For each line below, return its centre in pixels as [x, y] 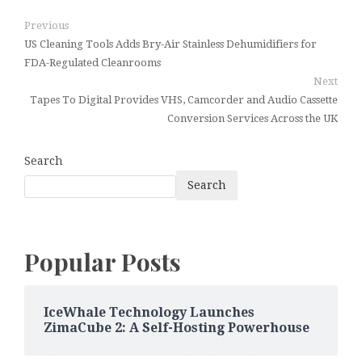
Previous [46, 26]
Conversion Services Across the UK [253, 119]
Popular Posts [103, 262]
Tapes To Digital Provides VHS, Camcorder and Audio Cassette [184, 100]
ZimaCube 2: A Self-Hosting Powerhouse [177, 327]
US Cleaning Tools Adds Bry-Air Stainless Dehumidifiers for [170, 44]
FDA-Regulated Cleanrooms [93, 63]
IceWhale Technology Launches [149, 312]
